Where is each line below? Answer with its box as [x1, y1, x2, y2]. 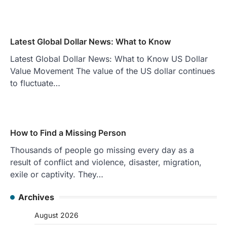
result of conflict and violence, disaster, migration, [10, 157, 202, 167]
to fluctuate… [10, 78, 60, 88]
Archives [18, 192, 54, 202]
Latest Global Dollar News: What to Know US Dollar [10, 53, 208, 64]
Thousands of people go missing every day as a [10, 144, 194, 155]
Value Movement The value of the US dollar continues [10, 65, 215, 76]
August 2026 [34, 210, 79, 219]
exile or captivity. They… [10, 169, 103, 179]
